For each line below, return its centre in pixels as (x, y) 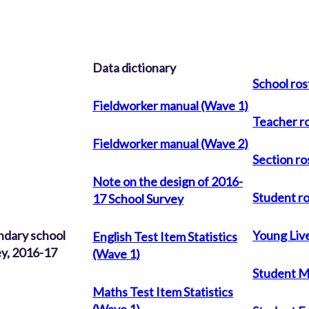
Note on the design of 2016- (168, 181)
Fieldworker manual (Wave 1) (171, 105)
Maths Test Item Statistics (163, 291)
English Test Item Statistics (165, 236)
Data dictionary (134, 67)
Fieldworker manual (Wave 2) (171, 143)
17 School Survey (138, 198)
